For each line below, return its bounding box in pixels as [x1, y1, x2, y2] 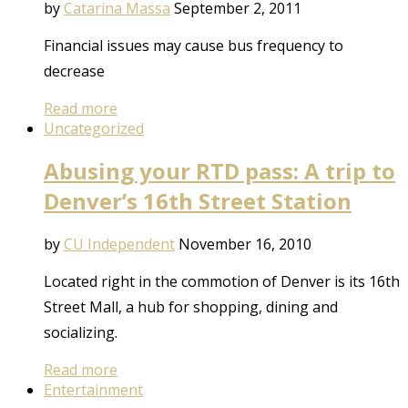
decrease [44, 60, 105, 81]
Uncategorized [44, 117, 144, 138]
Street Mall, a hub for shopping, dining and [44, 297, 338, 318]
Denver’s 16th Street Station [44, 186, 352, 217]
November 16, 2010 [178, 234, 311, 255]
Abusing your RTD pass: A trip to [44, 156, 395, 187]
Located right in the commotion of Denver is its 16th [44, 271, 400, 292]
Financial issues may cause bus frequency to [44, 35, 343, 56]
